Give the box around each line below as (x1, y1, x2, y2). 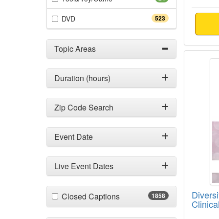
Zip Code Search (54, 102, 113, 113)
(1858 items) (119, 190, 162, 201)
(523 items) (75, 13, 110, 23)
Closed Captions (62, 191, 120, 202)
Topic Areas (54, 43, 96, 54)
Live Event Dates (54, 160, 113, 172)
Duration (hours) (54, 72, 110, 84)
